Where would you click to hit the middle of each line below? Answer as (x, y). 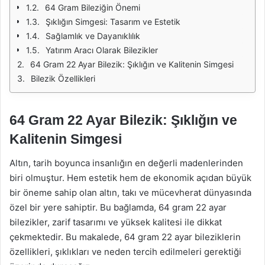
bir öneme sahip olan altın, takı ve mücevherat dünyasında (130, 192)
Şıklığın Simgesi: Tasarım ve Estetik (113, 22)
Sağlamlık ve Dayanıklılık (93, 36)
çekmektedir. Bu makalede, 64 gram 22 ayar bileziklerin (125, 237)
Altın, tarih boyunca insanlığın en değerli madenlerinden (126, 163)
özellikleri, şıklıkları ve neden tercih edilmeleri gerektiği (125, 251)
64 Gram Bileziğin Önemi (93, 7)
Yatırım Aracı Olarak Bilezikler (102, 50)
